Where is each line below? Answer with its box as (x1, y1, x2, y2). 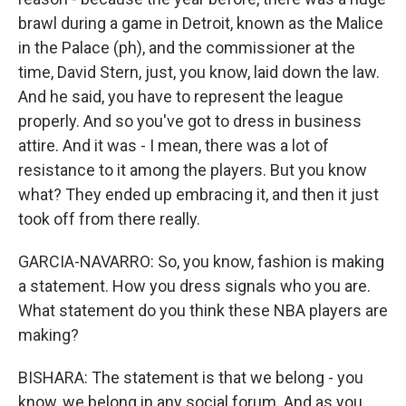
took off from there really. (18, 208, 200, 228)
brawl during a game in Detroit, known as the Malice (18, 13, 383, 33)
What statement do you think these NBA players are (18, 300, 388, 320)
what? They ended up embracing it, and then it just (18, 184, 379, 204)
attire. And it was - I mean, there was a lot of (18, 135, 329, 155)
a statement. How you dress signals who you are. (18, 275, 371, 295)
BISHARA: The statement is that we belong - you (18, 367, 363, 387)
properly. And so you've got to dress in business (18, 111, 362, 130)
